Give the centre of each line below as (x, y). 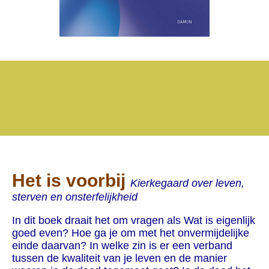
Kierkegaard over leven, (187, 183)
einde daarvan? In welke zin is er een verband (122, 245)
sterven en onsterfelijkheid (75, 197)
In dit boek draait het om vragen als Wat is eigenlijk (134, 220)
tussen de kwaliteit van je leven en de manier (119, 258)
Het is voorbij (71, 180)
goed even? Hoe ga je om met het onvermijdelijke (131, 233)
